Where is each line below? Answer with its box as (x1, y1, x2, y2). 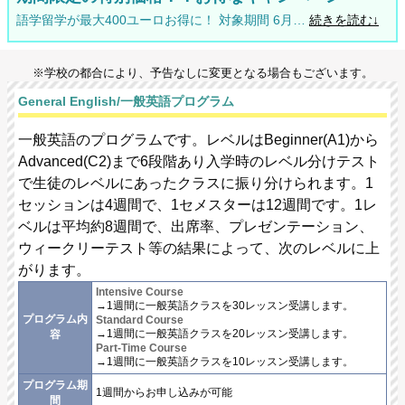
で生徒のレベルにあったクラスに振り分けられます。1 (18, 175, 373, 192)
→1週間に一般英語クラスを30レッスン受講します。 (96, 299, 353, 313)
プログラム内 (23, 313, 88, 326)
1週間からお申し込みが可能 (96, 386, 232, 400)
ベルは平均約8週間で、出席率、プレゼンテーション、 (18, 219, 373, 235)
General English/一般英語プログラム (18, 93, 234, 108)
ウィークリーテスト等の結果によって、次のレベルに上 (18, 240, 380, 257)
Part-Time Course (96, 342, 187, 355)
